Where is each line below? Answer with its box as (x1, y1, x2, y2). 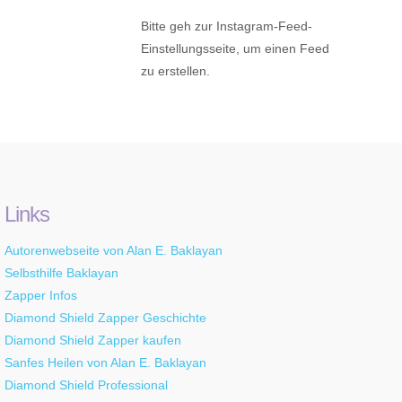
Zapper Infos (4, 288, 77, 303)
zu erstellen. (140, 64, 210, 79)
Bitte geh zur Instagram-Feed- (140, 19, 312, 34)
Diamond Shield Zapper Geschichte (4, 310, 206, 326)
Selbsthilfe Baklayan (4, 266, 118, 281)
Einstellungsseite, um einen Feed (140, 41, 329, 57)
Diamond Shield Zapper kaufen (4, 333, 181, 348)
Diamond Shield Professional (4, 378, 168, 393)
